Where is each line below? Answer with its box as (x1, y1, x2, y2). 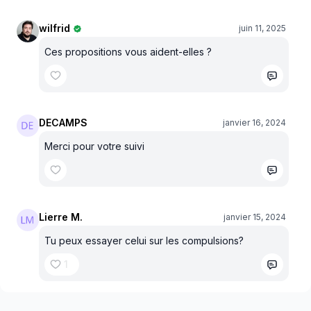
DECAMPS (39, 117, 87, 128)
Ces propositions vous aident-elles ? (44, 46, 215, 58)
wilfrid (39, 22, 70, 34)
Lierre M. (39, 211, 83, 223)
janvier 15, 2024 (224, 212, 286, 222)
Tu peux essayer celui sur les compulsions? (44, 235, 244, 246)
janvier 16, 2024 (223, 117, 286, 128)
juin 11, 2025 (239, 23, 286, 33)
